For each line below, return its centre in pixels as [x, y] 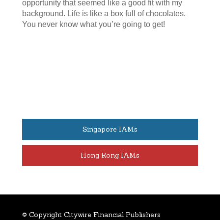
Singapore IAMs [110, 129]
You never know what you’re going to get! [93, 25]
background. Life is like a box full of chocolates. [104, 14]
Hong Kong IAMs [110, 155]
